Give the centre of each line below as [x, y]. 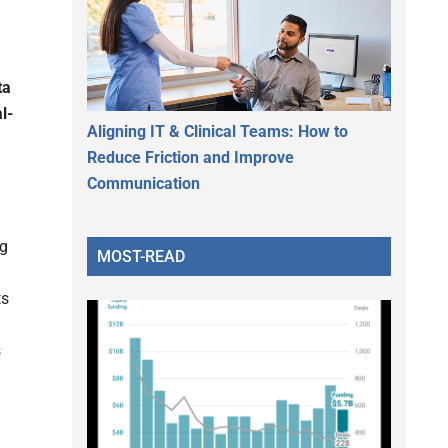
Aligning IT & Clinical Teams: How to [217, 131]
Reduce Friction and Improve [190, 157]
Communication [143, 183]
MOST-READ [141, 256]
